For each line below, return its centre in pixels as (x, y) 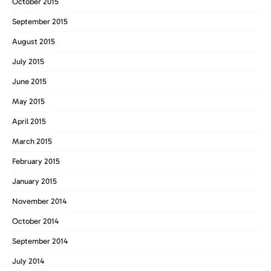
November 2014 (39, 201)
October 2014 (35, 221)
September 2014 (40, 241)
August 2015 (34, 41)
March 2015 (32, 141)
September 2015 (40, 21)
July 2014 (28, 261)
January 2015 (34, 181)
